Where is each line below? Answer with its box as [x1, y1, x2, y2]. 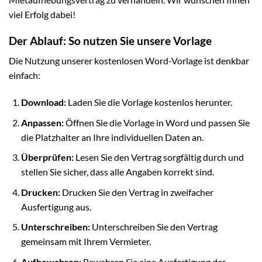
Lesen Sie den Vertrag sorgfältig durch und [73, 151, 244, 163]
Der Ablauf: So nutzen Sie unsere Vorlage [9, 33, 212, 47]
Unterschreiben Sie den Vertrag [89, 221, 218, 233]
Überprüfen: [20, 151, 74, 163]
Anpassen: [20, 116, 64, 128]
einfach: [9, 70, 40, 81]
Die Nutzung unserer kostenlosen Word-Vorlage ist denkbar [9, 55, 249, 67]
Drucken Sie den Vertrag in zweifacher [60, 186, 213, 198]
